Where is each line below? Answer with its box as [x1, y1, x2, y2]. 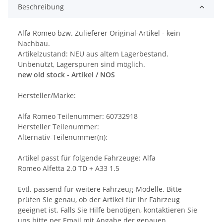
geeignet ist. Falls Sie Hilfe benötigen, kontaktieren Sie [18, 205, 197, 215]
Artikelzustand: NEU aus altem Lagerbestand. [18, 49, 168, 59]
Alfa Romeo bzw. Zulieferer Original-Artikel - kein [18, 28, 180, 38]
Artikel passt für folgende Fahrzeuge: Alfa [18, 153, 156, 163]
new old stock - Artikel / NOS [18, 70, 115, 80]
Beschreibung [18, 2, 64, 12]
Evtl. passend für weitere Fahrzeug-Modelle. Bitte [18, 184, 182, 194]
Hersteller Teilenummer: [18, 122, 99, 132]
